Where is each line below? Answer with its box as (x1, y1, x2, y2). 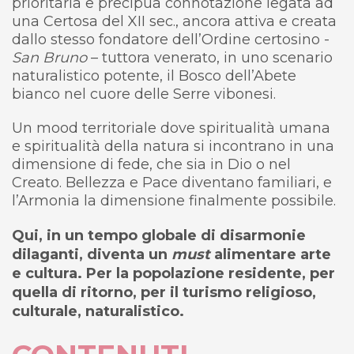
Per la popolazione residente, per (86, 264, 335, 282)
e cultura (12, 264, 77, 282)
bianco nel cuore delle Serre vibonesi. (12, 85, 276, 103)
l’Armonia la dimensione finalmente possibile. (12, 191, 336, 209)
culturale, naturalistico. (12, 302, 184, 320)
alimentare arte (210, 245, 331, 263)
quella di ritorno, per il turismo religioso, (12, 283, 316, 301)
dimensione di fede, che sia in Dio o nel (12, 155, 291, 173)
